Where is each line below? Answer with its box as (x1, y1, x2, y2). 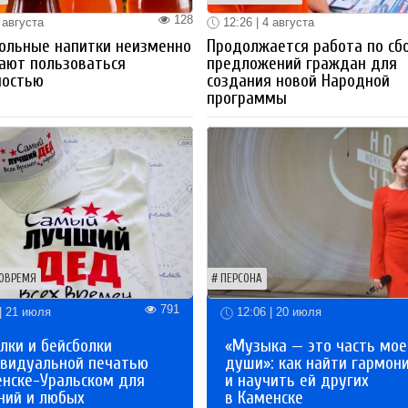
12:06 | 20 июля (233, 304, 322, 319)
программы (207, 88, 288, 109)
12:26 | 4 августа (219, 15, 315, 29)
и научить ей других (225, 370, 370, 391)
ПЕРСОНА (220, 271, 263, 285)
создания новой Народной (207, 71, 391, 92)
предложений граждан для (207, 54, 398, 75)
